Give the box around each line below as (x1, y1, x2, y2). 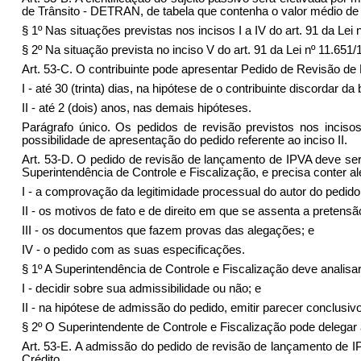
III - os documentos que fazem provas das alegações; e (21, 223, 314, 237)
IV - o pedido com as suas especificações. (21, 243, 245, 256)
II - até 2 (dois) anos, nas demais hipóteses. (21, 101, 251, 114)
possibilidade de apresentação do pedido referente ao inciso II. (21, 133, 347, 147)
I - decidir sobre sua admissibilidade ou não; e (21, 281, 261, 295)
